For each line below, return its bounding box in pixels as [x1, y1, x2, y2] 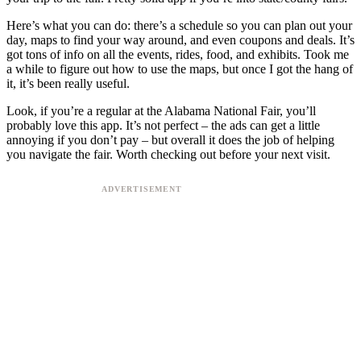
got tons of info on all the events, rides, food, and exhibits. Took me [6, 47, 349, 61]
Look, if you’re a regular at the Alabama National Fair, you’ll [6, 103, 316, 118]
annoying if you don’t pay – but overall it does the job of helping [6, 132, 334, 147]
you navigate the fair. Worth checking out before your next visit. [6, 147, 330, 161]
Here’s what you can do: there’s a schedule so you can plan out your [6, 18, 352, 32]
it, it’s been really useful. [6, 76, 130, 90]
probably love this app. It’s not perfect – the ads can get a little [6, 118, 320, 132]
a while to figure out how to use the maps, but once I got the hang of [6, 61, 353, 76]
